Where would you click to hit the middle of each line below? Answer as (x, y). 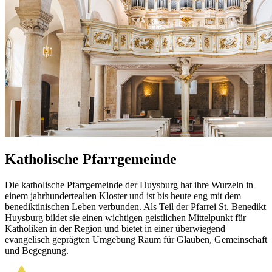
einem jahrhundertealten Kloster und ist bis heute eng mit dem (123, 195)
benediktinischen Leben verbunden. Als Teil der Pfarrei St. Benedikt (135, 206)
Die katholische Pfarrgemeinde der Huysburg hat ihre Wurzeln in (129, 185)
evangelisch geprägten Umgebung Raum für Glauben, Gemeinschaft (136, 239)
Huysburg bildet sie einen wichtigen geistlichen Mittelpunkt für (125, 217)
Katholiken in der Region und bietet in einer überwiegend (115, 228)
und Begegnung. (37, 250)
